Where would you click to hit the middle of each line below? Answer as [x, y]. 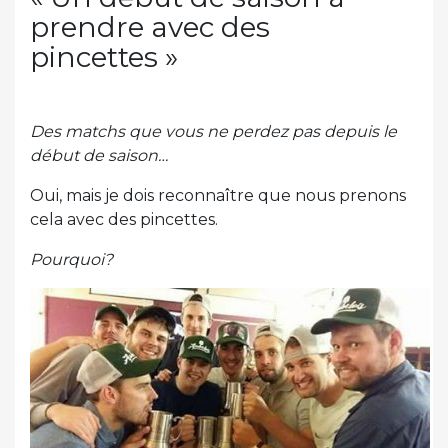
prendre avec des [150, 26]
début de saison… [99, 155]
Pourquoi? [71, 259]
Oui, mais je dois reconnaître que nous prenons [218, 195]
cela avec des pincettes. [124, 219]
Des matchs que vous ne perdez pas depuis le [213, 131]
